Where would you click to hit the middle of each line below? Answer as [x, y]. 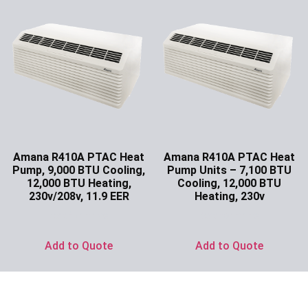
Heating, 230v [229, 197]
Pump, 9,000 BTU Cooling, [79, 170]
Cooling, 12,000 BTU [229, 184]
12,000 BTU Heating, [79, 184]
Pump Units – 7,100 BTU [229, 170]
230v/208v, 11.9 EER [79, 197]
